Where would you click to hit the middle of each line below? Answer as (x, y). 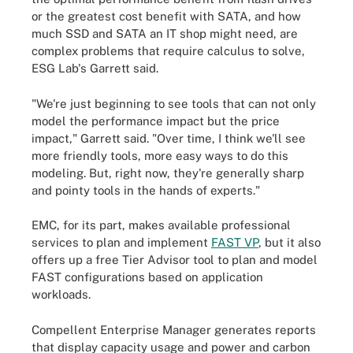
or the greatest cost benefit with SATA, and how (166, 16)
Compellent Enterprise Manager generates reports (174, 329)
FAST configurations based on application (147, 277)
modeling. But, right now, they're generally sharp (168, 173)
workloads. (61, 294)
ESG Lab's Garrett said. (95, 68)
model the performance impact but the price (156, 121)
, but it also (290, 242)
